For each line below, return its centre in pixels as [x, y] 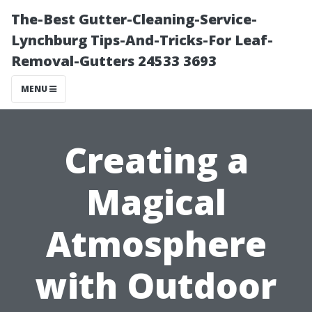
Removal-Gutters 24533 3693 [114, 61]
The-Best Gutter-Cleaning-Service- [134, 19]
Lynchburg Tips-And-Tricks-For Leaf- [142, 40]
